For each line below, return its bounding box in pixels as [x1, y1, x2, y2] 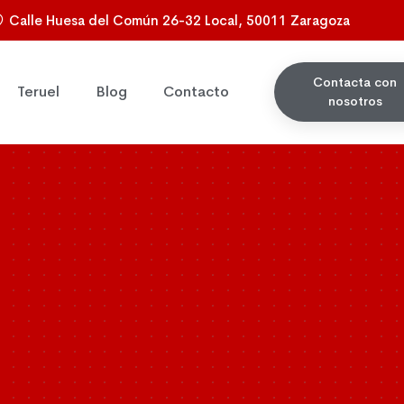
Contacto [163, 82, 229, 102]
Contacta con [313, 74, 397, 91]
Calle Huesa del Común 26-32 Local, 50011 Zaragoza [9, 11, 350, 29]
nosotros [327, 93, 382, 110]
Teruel [17, 82, 60, 102]
